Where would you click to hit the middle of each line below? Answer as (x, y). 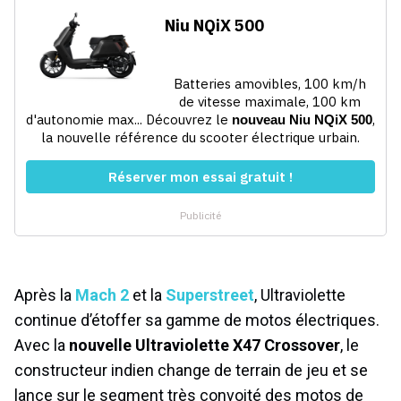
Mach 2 (102, 295)
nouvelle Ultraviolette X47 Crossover (205, 346)
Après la (45, 295)
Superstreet (210, 295)
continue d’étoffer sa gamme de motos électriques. (197, 320)
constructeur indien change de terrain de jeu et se (191, 371)
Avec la (42, 346)
